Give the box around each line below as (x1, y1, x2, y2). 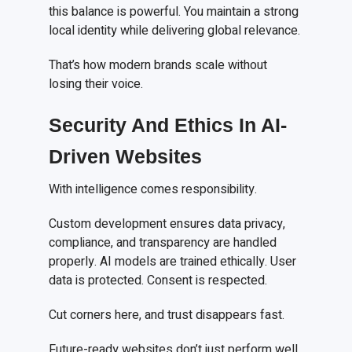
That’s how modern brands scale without (49, 56, 268, 75)
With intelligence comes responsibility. (49, 180, 258, 200)
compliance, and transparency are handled (49, 233, 277, 253)
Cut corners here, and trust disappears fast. (49, 306, 285, 325)
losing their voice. (49, 75, 144, 94)
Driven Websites (49, 145, 203, 168)
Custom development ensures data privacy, (49, 214, 286, 234)
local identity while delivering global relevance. (49, 21, 301, 41)
